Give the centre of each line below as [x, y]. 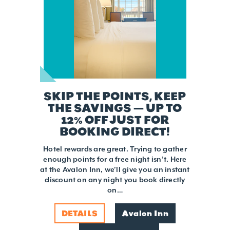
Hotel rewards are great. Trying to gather [115, 149]
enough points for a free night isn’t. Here [115, 159]
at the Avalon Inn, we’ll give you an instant [115, 170]
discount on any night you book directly [115, 180]
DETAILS [80, 214]
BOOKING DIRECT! [115, 132]
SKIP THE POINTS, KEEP [115, 96]
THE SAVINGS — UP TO [115, 108]
